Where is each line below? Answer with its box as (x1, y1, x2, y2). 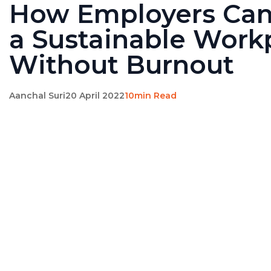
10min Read (125, 90, 177, 101)
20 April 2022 (65, 90, 125, 101)
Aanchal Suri (9, 90, 65, 101)
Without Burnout (9, 49, 234, 80)
